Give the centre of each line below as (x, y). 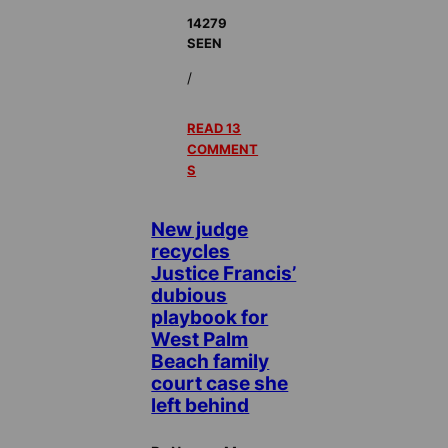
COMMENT (223, 148)
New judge (200, 229)
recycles (191, 251)
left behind (200, 405)
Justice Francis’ (224, 273)
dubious (189, 295)
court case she (220, 383)
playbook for (210, 317)
